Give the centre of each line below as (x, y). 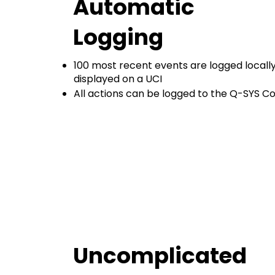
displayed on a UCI (118, 79)
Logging (118, 37)
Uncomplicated (160, 255)
